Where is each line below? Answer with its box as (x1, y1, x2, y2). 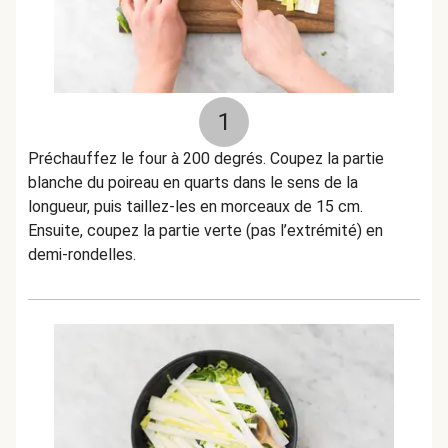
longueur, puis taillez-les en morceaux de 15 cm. (28, 197, 363, 216)
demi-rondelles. (28, 245, 136, 264)
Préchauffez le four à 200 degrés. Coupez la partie (28, 149, 384, 168)
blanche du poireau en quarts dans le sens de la (28, 173, 358, 192)
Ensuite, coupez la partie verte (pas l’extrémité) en (28, 221, 383, 240)
